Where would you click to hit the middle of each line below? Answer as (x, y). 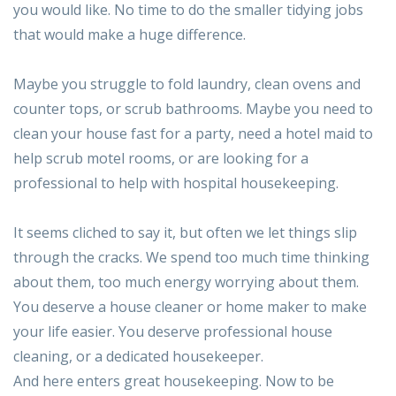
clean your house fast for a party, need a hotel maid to (193, 134)
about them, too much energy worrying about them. (186, 282)
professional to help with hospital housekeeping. (176, 183)
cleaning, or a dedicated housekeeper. (138, 357)
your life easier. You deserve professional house (173, 332)
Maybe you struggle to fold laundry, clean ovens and (187, 84)
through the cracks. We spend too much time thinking (191, 258)
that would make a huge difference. (129, 35)
